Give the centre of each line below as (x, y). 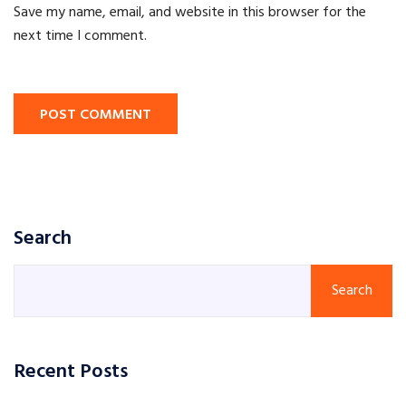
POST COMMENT (96, 116)
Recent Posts (71, 372)
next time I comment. (80, 37)
